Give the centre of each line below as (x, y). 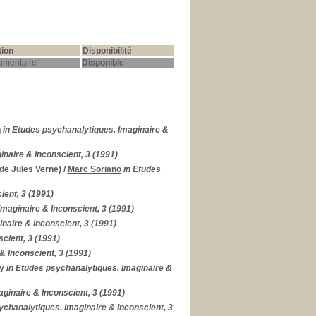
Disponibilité (107, 51)
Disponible (103, 63)
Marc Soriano (94, 169)
